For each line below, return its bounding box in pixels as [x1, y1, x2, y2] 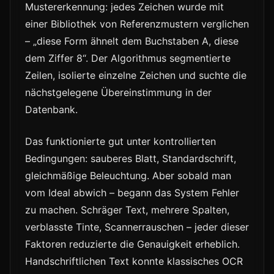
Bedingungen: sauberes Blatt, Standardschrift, [25, 152, 236, 165]
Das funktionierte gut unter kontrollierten [25, 135, 216, 148]
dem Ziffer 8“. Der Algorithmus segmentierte [25, 52, 231, 65]
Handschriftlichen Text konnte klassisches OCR [25, 255, 243, 268]
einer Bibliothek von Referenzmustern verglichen [25, 18, 249, 31]
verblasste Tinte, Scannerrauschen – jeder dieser [25, 221, 249, 234]
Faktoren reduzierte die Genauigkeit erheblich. [25, 238, 240, 251]
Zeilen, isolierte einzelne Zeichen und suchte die [25, 69, 246, 82]
